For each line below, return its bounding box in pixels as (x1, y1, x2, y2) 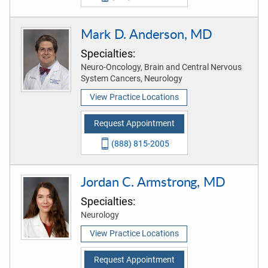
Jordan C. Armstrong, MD (81, 172, 226, 191)
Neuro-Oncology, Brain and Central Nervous (81, 62, 242, 72)
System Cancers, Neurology (81, 73, 183, 83)
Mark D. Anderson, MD (81, 24, 213, 43)
